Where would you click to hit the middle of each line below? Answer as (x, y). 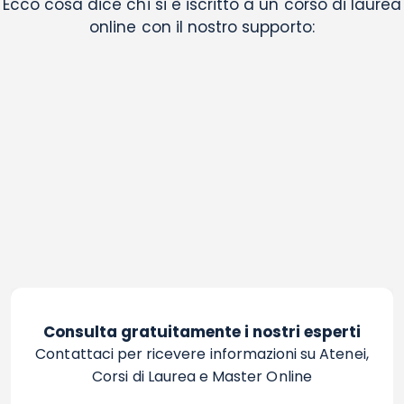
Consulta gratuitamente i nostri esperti (202, 332)
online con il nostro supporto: (202, 27)
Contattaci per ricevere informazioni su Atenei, (202, 354)
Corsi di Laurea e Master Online (202, 377)
